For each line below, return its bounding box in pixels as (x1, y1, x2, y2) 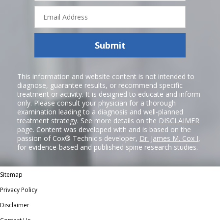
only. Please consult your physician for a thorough (17, 98, 176, 108)
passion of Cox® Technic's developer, (17, 134, 139, 143)
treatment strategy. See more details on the (17, 116, 159, 125)
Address (39, 13, 64, 23)
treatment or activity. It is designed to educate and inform (17, 89, 200, 99)
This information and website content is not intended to (17, 72, 194, 81)
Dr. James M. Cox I (139, 134, 198, 143)
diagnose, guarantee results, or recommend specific (17, 81, 183, 90)
